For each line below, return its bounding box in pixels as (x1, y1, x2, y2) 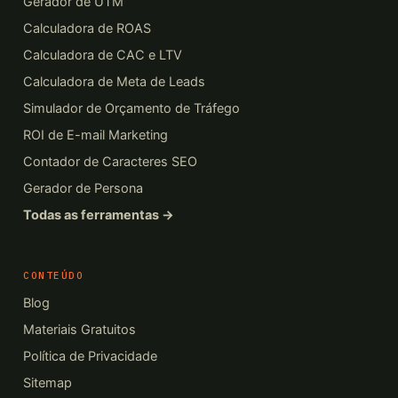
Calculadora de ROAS (23, 20, 151, 36)
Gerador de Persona (23, 180, 143, 196)
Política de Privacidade (23, 348, 157, 364)
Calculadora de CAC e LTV (23, 47, 182, 63)
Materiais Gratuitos (23, 322, 136, 338)
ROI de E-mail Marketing (23, 127, 168, 143)
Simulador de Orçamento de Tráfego (23, 100, 240, 116)
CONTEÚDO (23, 269, 84, 282)
